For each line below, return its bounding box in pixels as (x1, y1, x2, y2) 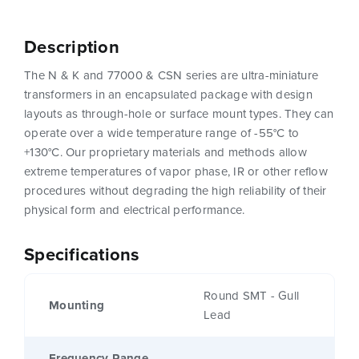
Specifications (24, 241, 140, 268)
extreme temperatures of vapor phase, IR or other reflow (24, 163, 328, 181)
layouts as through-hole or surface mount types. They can (24, 105, 333, 123)
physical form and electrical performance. (24, 201, 245, 220)
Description (24, 34, 119, 61)
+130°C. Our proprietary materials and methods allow (24, 143, 307, 162)
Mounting (49, 296, 104, 315)
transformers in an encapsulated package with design (24, 86, 313, 104)
